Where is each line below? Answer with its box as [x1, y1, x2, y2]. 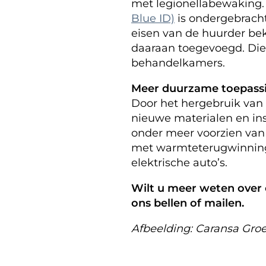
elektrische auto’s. [131, 156, 227, 169]
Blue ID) [131, 11, 175, 25]
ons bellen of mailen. [131, 196, 244, 210]
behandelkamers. [131, 56, 225, 69]
